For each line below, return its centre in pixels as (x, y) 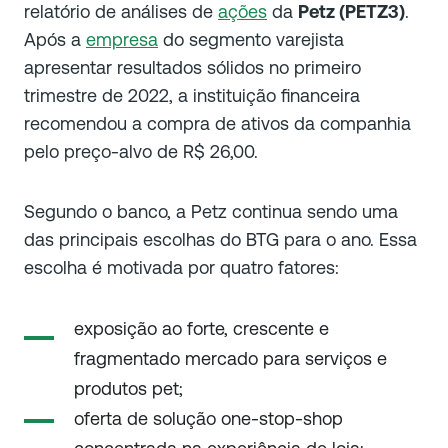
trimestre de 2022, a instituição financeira (192, 95)
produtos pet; (128, 388)
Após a (55, 39)
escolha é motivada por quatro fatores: (184, 267)
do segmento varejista (251, 39)
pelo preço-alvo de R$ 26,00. (143, 151)
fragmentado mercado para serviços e (230, 358)
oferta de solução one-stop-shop (208, 418)
